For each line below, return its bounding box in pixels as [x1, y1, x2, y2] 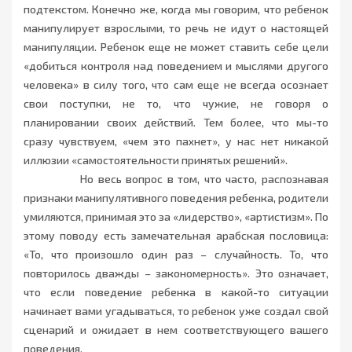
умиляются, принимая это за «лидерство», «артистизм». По [24, 210, 328, 224]
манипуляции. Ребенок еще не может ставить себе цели [24, 40, 328, 54]
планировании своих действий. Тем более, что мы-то [24, 115, 328, 130]
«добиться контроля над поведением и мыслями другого [24, 59, 328, 73]
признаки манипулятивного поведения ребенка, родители [24, 191, 328, 205]
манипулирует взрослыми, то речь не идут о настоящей [24, 21, 328, 35]
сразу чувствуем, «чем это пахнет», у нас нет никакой [24, 134, 328, 148]
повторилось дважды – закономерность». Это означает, [24, 266, 328, 280]
